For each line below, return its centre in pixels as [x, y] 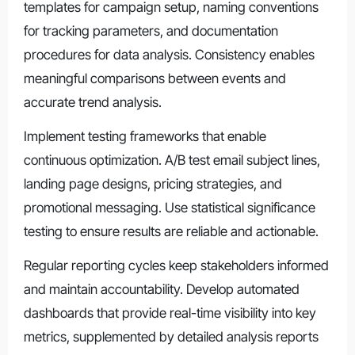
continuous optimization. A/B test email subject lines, [172, 160]
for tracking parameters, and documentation [151, 31]
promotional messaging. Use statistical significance [169, 207]
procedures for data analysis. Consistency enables [169, 54]
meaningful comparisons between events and [155, 78]
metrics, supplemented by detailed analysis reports [171, 336]
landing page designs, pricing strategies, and [153, 183]
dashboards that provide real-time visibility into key [170, 313]
